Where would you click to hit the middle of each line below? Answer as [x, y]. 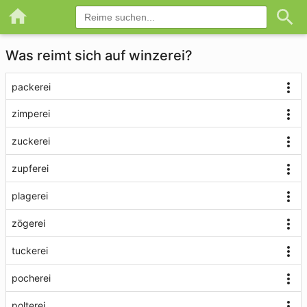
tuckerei [30, 250]
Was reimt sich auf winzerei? [99, 56]
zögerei [28, 223]
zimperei [31, 113]
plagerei [30, 196]
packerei [31, 87]
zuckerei [31, 141]
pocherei [31, 278]
